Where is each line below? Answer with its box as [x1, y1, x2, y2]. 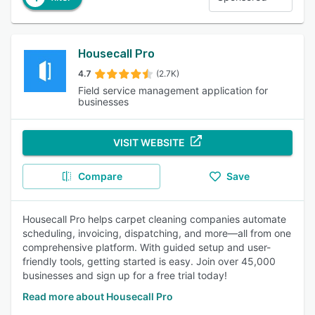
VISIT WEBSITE [113, 136, 185, 148]
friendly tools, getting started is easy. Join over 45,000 [22, 255, 276, 267]
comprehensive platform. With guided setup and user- [22, 241, 271, 253]
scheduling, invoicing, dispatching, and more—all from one [22, 227, 291, 239]
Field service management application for [78, 84, 269, 96]
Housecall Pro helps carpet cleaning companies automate [22, 213, 286, 225]
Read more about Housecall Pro [22, 290, 173, 302]
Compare [77, 170, 122, 182]
